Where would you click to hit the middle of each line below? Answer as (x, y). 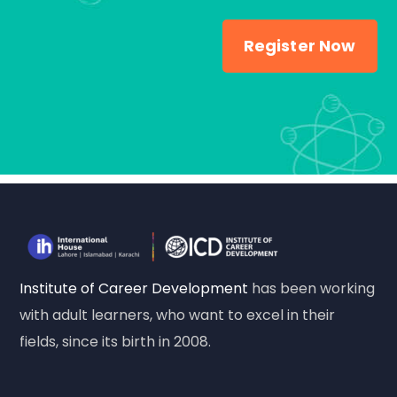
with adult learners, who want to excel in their (178, 315)
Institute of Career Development (134, 288)
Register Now (300, 46)
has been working (312, 288)
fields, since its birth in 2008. (116, 342)
